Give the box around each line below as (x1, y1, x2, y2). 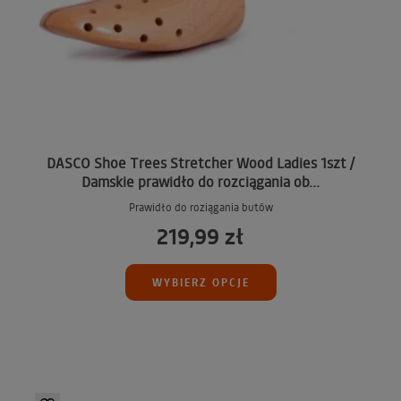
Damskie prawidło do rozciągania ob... (81, 172, 320, 192)
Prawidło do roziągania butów (128, 200, 273, 215)
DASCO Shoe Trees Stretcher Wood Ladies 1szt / (47, 153, 354, 173)
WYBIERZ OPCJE (151, 275, 250, 290)
